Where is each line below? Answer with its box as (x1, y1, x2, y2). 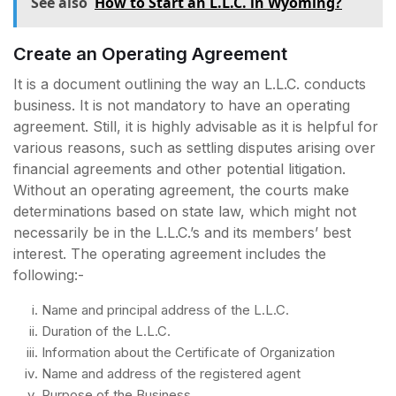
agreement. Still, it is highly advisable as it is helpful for (13, 117, 378, 135)
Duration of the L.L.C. (42, 322, 171, 339)
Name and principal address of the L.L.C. (42, 301, 289, 318)
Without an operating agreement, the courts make (13, 180, 349, 199)
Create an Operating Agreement (13, 42, 287, 65)
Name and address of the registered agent (42, 364, 301, 382)
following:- (13, 265, 84, 284)
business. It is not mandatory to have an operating (13, 95, 350, 114)
